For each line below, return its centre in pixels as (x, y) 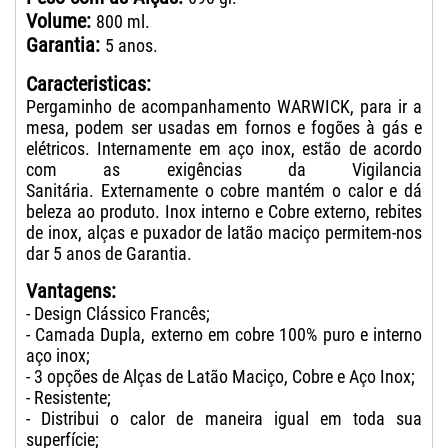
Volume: (61, 21)
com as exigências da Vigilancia (224, 170)
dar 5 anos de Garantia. (109, 254)
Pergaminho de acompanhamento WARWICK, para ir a (224, 107)
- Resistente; (68, 398)
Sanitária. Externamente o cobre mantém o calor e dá (224, 191)
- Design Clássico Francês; (118, 314)
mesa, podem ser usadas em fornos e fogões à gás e (224, 128)
